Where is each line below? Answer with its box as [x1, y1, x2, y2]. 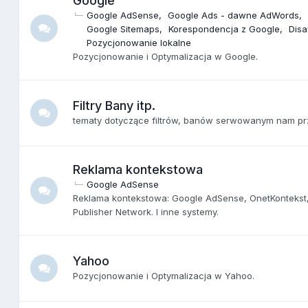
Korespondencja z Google [168, 23, 280, 34]
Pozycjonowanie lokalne [87, 36, 192, 48]
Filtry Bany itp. [73, 98, 156, 113]
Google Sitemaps [87, 23, 160, 34]
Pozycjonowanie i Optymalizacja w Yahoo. [73, 269, 255, 281]
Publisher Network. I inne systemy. [73, 206, 219, 217]
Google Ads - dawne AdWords [168, 9, 300, 21]
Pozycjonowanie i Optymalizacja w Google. [73, 50, 258, 62]
